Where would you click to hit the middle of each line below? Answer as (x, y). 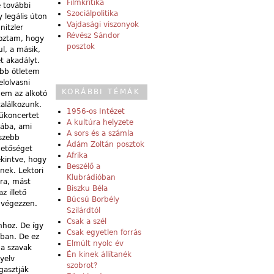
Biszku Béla (87, 189)
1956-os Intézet (96, 112)
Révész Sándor (93, 36)
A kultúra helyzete (100, 123)
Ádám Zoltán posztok (106, 145)
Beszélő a (83, 167)
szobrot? (82, 266)
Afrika (77, 156)
